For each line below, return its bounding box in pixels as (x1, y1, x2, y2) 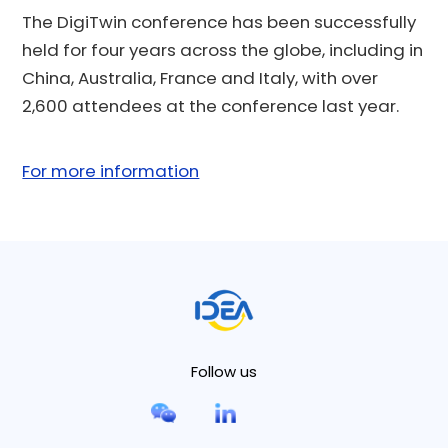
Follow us (191, 360, 257, 382)
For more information (22, 158, 200, 183)
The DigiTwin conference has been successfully (22, 9, 417, 34)
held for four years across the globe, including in (22, 37, 424, 62)
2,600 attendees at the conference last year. (22, 93, 400, 118)
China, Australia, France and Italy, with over (22, 65, 379, 90)
